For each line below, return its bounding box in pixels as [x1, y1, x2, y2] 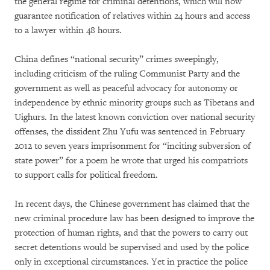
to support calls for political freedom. [14, 169, 158, 181]
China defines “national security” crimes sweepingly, [14, 54, 219, 65]
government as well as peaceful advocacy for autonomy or [14, 83, 238, 94]
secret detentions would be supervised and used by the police [14, 242, 249, 253]
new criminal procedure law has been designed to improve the [14, 213, 254, 224]
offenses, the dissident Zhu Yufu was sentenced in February [14, 126, 245, 137]
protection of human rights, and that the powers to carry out [14, 227, 248, 239]
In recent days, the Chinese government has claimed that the [14, 198, 250, 210]
